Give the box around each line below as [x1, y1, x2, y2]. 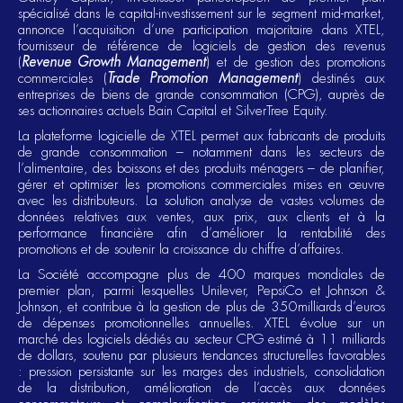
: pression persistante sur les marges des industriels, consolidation [18, 363, 385, 381]
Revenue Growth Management [22, 53, 206, 70]
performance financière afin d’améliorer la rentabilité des [18, 224, 385, 242]
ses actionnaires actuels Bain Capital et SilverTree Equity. [18, 102, 328, 120]
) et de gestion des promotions [206, 53, 385, 71]
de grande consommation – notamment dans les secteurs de [18, 143, 385, 161]
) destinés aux [297, 69, 386, 87]
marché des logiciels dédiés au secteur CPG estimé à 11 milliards [18, 330, 385, 348]
